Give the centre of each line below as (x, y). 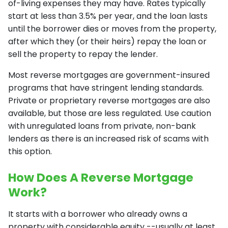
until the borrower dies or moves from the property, (112, 28)
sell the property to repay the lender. (84, 54)
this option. (31, 151)
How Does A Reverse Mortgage (101, 178)
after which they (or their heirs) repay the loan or (107, 41)
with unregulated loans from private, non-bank (102, 126)
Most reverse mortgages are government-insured (109, 75)
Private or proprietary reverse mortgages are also (109, 100)
